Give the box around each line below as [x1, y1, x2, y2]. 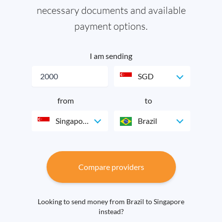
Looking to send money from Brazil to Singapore [38, 197, 184, 206]
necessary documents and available [36, 4, 186, 16]
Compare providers [78, 162, 144, 171]
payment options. [74, 20, 148, 32]
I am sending [90, 51, 132, 60]
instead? [98, 207, 124, 216]
